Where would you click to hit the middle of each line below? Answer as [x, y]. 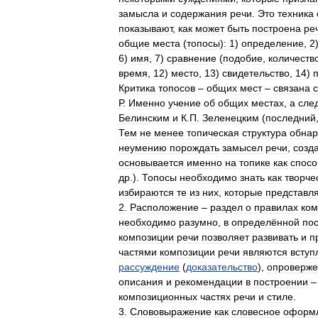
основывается [151, 163]
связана [292, 88]
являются [265, 252]
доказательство [222, 267]
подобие [243, 58]
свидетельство [256, 73]
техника [296, 13]
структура [264, 133]
